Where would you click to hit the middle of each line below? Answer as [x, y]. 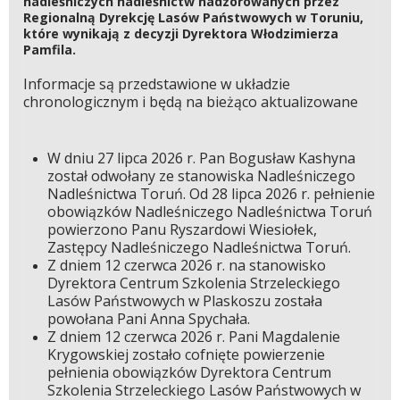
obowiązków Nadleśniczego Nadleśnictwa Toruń [209, 212]
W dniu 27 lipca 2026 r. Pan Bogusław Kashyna [201, 158]
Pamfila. [50, 50]
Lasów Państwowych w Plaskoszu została [184, 301]
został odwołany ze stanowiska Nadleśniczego [201, 176]
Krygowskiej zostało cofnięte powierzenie [186, 355]
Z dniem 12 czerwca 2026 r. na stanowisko [186, 266]
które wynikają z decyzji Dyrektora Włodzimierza [181, 34]
